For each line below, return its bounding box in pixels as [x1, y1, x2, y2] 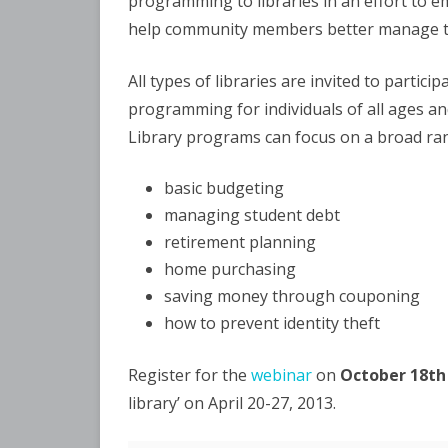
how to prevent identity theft [164, 312, 380, 334]
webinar [251, 364, 312, 386]
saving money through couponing [164, 285, 420, 307]
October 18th [340, 364, 446, 386]
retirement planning [164, 231, 316, 253]
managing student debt [164, 204, 340, 226]
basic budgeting [164, 177, 284, 199]
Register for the [128, 364, 251, 386]
